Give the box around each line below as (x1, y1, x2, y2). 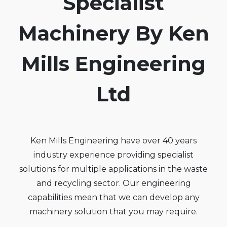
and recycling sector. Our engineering (36, 178, 191, 188)
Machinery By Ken (18, 21, 209, 46)
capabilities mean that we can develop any (27, 193, 200, 202)
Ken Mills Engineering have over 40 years (30, 136, 197, 145)
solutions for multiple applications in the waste (19, 164, 208, 174)
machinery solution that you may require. (29, 207, 198, 216)
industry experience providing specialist (33, 150, 194, 160)
